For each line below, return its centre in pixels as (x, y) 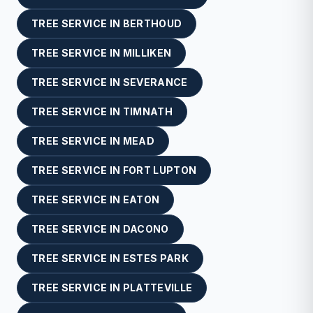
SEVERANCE (155, 82)
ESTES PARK (156, 258)
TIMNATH (148, 111)
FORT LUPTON (160, 170)
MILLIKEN (147, 52)
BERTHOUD (152, 23)
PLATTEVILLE (158, 287)
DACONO (146, 228)
